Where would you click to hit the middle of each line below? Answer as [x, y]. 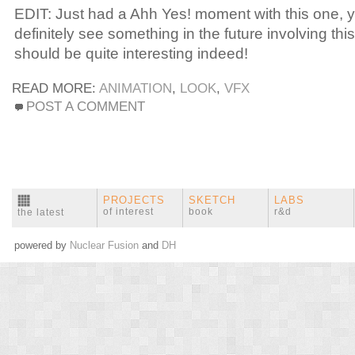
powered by [42, 245]
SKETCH [212, 200]
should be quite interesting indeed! [131, 53]
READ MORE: [55, 88]
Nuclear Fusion [104, 245]
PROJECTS [134, 200]
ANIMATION [136, 88]
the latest [41, 212]
